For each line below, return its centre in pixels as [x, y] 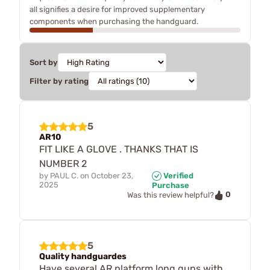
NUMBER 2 [63, 163]
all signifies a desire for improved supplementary [117, 9]
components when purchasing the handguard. [114, 21]
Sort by [44, 62]
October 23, [112, 175]
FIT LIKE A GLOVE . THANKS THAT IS [119, 149]
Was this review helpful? [171, 195]
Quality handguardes [83, 256]
